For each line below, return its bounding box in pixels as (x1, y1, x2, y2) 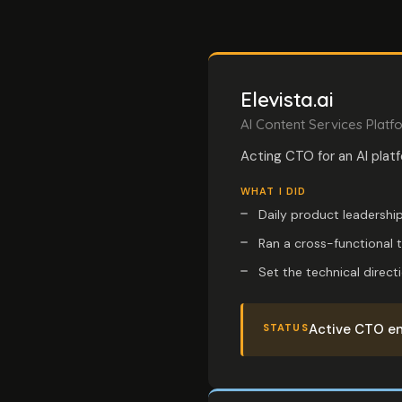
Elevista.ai (240, 87, 334, 112)
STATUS (263, 321, 309, 334)
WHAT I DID (240, 185, 306, 197)
